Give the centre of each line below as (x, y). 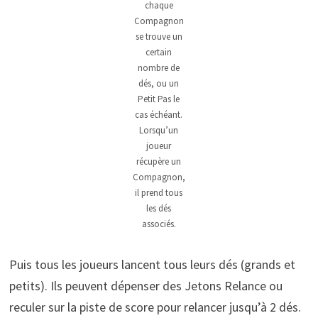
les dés (159, 209)
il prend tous (159, 193)
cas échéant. (159, 115)
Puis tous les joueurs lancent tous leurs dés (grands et (152, 265)
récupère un (159, 162)
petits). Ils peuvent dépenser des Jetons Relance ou (146, 286)
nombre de (159, 68)
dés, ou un (159, 84)
